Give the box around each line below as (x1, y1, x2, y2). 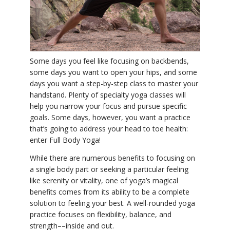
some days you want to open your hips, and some (30, 67, 197, 78)
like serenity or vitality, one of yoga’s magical (30, 176, 178, 186)
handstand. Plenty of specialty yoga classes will (30, 90, 186, 100)
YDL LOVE (10, 11, 44, 20)
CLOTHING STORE (10, 37, 71, 46)
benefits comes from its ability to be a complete (30, 187, 189, 197)
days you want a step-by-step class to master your (30, 79, 198, 89)
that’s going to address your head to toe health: (30, 124, 188, 134)
